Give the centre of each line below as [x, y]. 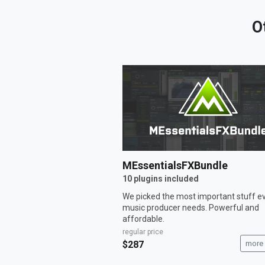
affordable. [143, 219]
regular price [143, 232]
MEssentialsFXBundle [175, 165]
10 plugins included [161, 178]
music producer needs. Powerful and [191, 207]
